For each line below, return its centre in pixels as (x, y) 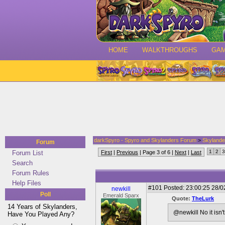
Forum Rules (31, 173)
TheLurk (203, 198)
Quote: (182, 198)
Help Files (27, 183)
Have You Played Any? (41, 214)
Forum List (28, 153)
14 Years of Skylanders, (42, 207)
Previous (127, 152)
